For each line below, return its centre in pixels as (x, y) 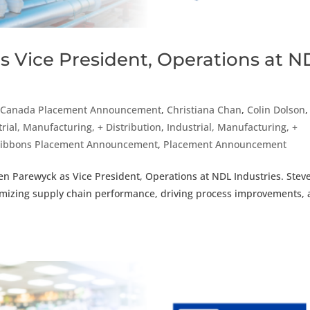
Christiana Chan (204, 109)
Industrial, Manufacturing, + (232, 127)
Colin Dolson (276, 109)
